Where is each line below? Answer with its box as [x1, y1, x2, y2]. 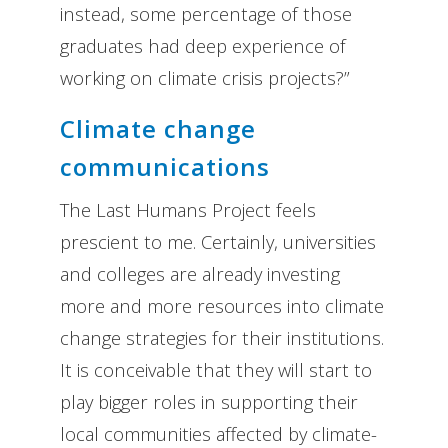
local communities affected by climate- [60, 420, 377, 446]
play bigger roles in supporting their [60, 388, 358, 414]
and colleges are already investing [60, 260, 340, 286]
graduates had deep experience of [60, 32, 346, 58]
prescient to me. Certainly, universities [60, 228, 376, 254]
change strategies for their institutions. [60, 324, 384, 350]
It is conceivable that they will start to [60, 356, 372, 382]
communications [60, 149, 270, 183]
